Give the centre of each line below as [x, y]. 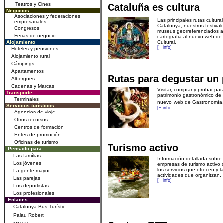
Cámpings [23, 63]
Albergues [23, 78]
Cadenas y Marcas [33, 86]
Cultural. [167, 42]
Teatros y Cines [33, 4]
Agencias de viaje [35, 112]
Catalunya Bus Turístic [39, 206]
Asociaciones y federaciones [47, 16]
